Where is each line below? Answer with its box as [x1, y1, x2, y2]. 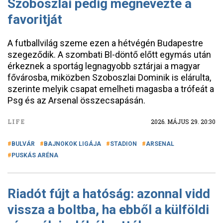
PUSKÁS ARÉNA [11, 152, 58, 159]
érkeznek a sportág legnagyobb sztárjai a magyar [7, 61, 200, 71]
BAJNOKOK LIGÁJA [44, 140, 101, 147]
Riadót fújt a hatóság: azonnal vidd [7, 186, 210, 201]
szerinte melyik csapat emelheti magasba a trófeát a [7, 84, 214, 94]
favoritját [7, 12, 62, 27]
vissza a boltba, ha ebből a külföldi [7, 202, 209, 217]
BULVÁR [11, 140, 35, 147]
